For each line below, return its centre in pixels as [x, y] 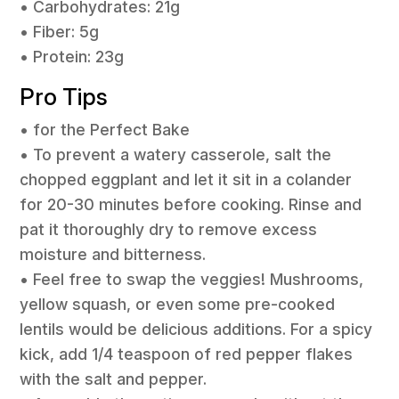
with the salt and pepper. [114, 379]
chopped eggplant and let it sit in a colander [186, 179]
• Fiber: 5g [60, 32]
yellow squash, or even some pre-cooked [178, 304]
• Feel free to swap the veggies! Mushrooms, [192, 279]
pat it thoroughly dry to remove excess [169, 229]
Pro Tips [64, 96]
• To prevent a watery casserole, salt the [176, 154]
